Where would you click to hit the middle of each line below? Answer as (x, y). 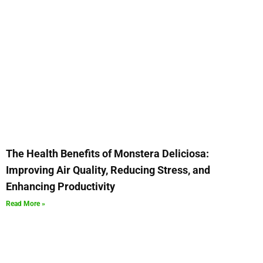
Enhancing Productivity (60, 186)
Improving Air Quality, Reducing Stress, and (108, 170)
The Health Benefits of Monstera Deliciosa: (107, 153)
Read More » (26, 203)
